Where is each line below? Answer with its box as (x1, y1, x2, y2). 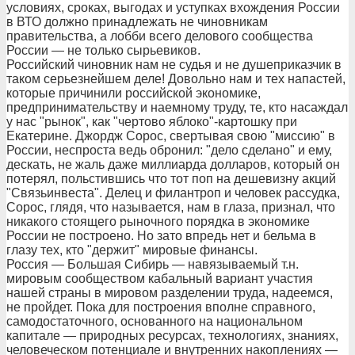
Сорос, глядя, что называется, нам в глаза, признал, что (6, 200, 335, 214)
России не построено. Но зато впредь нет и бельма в (6, 229, 316, 242)
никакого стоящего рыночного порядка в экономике (6, 215, 310, 228)
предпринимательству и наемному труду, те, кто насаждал (6, 101, 348, 114)
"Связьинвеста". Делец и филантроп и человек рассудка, (6, 186, 340, 200)
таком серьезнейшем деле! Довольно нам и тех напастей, (6, 72, 345, 86)
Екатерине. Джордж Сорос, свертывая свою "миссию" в (6, 129, 335, 143)
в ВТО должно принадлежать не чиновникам (6, 15, 268, 29)
